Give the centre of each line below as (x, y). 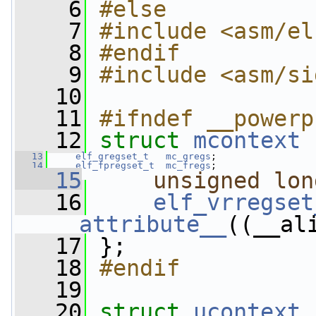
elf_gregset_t (112, 156)
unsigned (207, 181)
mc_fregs (188, 165)
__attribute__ (139, 224)
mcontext (247, 140)
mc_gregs (188, 156)
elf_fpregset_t (115, 165)
